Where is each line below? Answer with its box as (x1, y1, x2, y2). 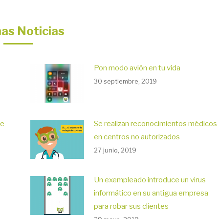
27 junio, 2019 (93, 146, 136, 154)
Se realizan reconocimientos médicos (93, 119, 217, 129)
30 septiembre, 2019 (93, 77, 157, 85)
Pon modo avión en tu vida (93, 63, 180, 72)
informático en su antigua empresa (93, 189, 208, 198)
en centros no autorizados (93, 132, 180, 142)
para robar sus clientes (93, 202, 169, 211)
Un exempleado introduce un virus (93, 175, 206, 185)
